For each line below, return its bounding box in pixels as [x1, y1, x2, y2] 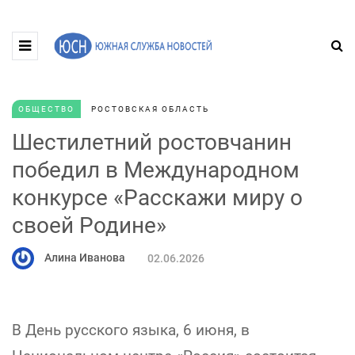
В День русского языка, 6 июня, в [12, 321, 250, 339]
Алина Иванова [44, 250, 125, 264]
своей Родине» [12, 212, 166, 239]
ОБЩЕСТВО [18, 105, 74, 113]
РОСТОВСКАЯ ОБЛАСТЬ [91, 105, 209, 113]
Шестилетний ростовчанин [12, 129, 292, 155]
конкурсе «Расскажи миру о [12, 185, 303, 211]
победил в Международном [12, 157, 300, 183]
